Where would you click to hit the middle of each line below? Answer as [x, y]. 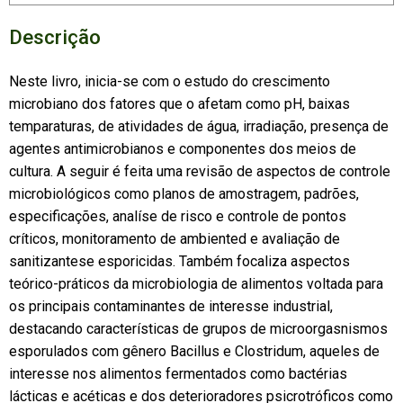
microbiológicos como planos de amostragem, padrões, [184, 193]
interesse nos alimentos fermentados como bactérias [178, 373]
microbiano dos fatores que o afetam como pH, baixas [179, 103]
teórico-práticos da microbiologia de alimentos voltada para [196, 283]
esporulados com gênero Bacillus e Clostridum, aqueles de [194, 351]
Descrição [54, 37]
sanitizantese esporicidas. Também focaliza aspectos [179, 261]
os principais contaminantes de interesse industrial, [170, 306]
